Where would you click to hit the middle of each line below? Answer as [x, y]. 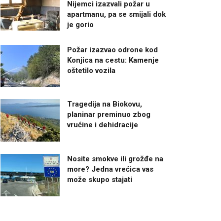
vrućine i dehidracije [103, 125]
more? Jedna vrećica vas [110, 169]
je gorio [80, 24]
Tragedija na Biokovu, [105, 104]
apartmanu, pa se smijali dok [116, 14]
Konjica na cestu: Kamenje [113, 60]
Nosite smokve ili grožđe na [115, 159]
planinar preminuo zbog [109, 115]
